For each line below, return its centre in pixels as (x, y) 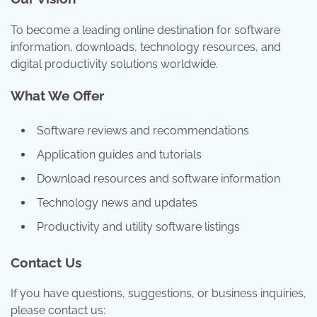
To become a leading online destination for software (145, 30)
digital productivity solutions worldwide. (114, 64)
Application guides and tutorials (119, 155)
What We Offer (57, 96)
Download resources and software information (158, 179)
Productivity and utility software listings (138, 227)
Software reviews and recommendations (143, 131)
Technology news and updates (117, 203)
